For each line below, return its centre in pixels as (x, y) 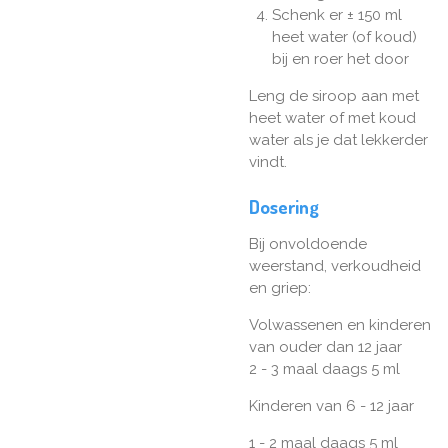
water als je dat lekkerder (338, 139)
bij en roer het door (340, 58)
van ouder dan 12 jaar (325, 347)
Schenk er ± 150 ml (336, 14)
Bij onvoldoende (308, 244)
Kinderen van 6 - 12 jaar (331, 406)
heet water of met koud (332, 117)
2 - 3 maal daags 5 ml (324, 369)
